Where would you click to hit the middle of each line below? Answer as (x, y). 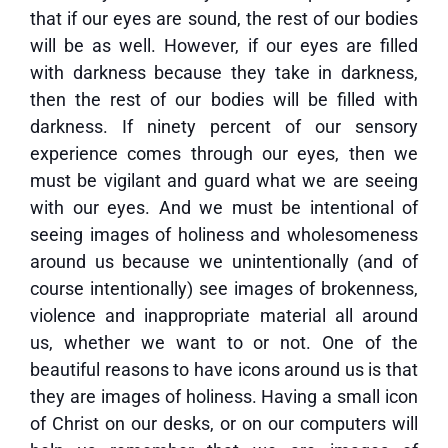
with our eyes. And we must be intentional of (224, 207)
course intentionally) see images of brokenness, (224, 288)
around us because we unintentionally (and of (224, 261)
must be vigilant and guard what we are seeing (224, 180)
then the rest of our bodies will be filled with (224, 99)
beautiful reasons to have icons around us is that (224, 369)
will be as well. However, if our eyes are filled (224, 45)
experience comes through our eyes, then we (224, 153)
